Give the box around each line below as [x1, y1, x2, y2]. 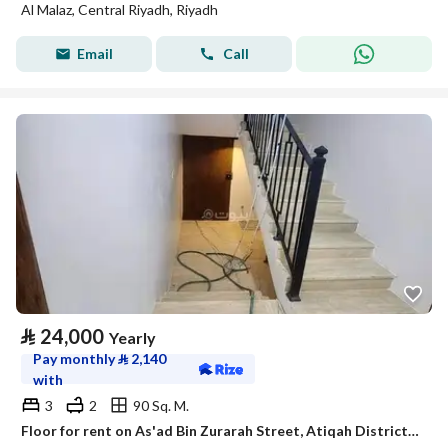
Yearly [109, 328, 156, 347]
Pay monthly [33, 350, 118, 367]
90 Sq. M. [133, 396, 189, 414]
